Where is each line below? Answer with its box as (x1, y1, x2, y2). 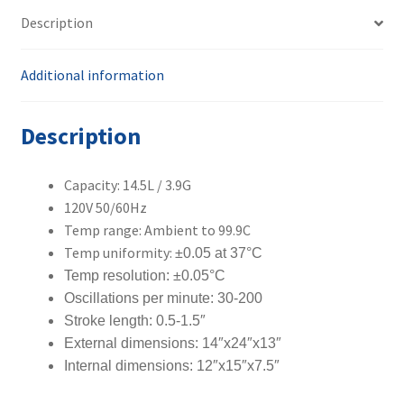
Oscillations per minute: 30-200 (63, 289, 262, 306)
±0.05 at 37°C (174, 244, 262, 261)
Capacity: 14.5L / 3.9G (63, 175, 191, 194)
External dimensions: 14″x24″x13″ (63, 335, 281, 351)
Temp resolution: (63, 267, 173, 283)
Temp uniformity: (63, 243, 175, 262)
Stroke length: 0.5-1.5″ (63, 312, 206, 328)
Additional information (20, 66, 164, 85)
